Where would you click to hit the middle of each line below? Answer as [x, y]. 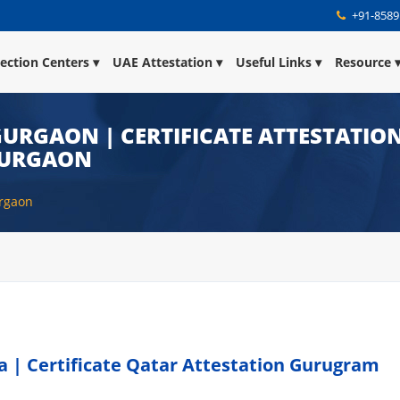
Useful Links [274, 62]
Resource [363, 62]
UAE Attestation [162, 62]
